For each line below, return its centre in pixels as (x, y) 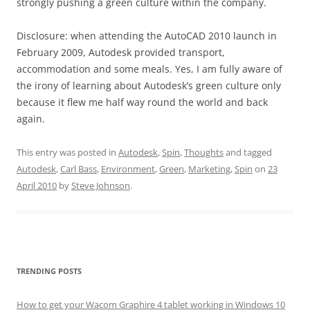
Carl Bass (79, 169)
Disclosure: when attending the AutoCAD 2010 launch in (147, 36)
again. (31, 119)
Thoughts (204, 152)
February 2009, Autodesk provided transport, (121, 52)
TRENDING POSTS (49, 271)
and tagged (248, 152)
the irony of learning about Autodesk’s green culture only (149, 85)
